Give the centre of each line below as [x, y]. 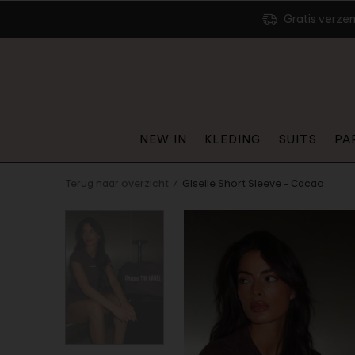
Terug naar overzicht [117, 183]
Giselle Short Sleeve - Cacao [253, 183]
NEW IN [163, 139]
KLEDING [233, 139]
